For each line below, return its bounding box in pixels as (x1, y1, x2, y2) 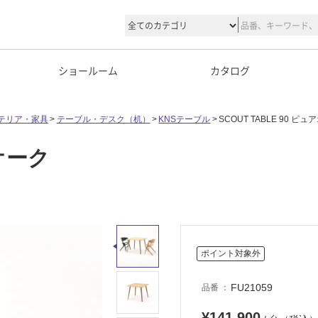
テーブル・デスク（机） (56, 114, 150, 124)
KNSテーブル (158, 114, 211, 124)
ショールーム (58, 63, 118, 77)
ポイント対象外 (200, 248, 261, 259)
